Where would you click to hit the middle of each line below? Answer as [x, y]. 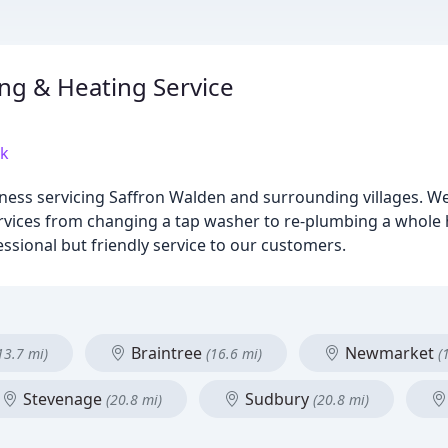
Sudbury [277, 399]
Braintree [166, 353]
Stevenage [62, 399]
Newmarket [389, 353]
